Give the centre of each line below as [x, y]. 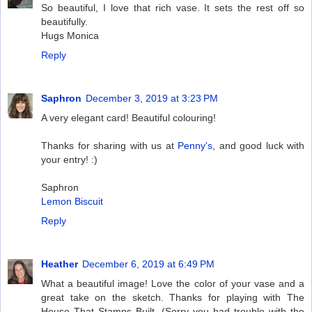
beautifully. [64, 21]
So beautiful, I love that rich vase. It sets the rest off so [173, 7]
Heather [60, 264]
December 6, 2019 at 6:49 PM [148, 264]
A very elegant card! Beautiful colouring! [128, 117]
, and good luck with [258, 145]
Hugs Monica [70, 35]
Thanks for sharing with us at [109, 145]
